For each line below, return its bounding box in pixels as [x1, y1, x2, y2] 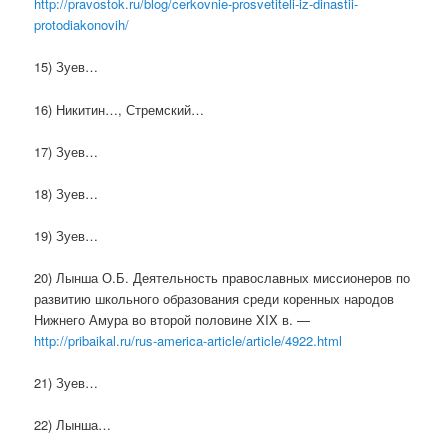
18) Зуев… [34, 183, 99, 203]
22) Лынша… [34, 415, 112, 435]
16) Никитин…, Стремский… [34, 99, 205, 119]
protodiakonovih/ [34, 15, 130, 35]
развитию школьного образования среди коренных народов [34, 289, 395, 309]
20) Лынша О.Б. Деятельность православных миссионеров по [34, 268, 411, 288]
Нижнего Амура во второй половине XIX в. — [34, 310, 311, 330]
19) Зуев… [34, 225, 99, 245]
